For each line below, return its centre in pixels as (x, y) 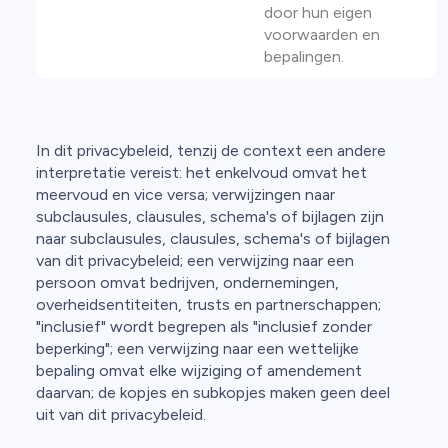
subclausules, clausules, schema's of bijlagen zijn (210, 216)
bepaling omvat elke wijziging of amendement (199, 370)
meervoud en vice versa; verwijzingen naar (185, 194)
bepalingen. (304, 56)
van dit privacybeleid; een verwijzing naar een (195, 260)
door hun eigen (318, 12)
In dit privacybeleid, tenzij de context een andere (211, 150)
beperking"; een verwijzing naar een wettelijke (197, 348)
